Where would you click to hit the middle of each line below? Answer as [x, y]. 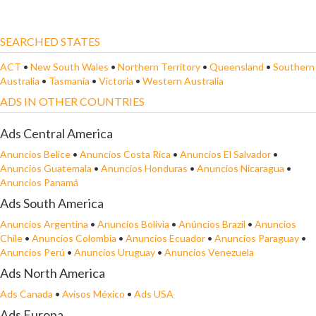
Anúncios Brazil [212, 224]
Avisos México [93, 294]
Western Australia [183, 81]
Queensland [238, 67]
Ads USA [154, 294]
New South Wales [71, 67]
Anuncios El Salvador [225, 154]
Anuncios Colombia [74, 238]
